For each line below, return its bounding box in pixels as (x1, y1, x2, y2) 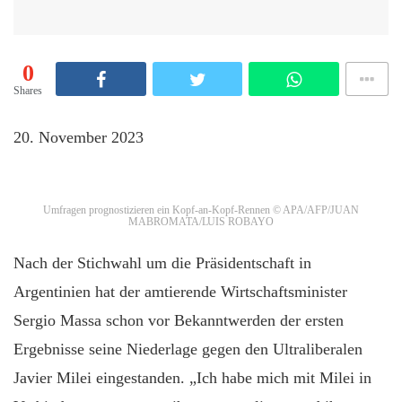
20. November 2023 (13, 127, 144, 146)
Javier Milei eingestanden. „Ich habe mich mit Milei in (13, 368, 371, 387)
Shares (13, 84, 42, 97)
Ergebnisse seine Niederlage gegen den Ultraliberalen (13, 339, 363, 358)
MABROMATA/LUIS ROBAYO (127, 215, 275, 228)
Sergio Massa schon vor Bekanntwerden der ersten (13, 310, 344, 329)
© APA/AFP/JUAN (269, 204, 359, 216)
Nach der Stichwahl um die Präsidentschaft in (13, 253, 311, 272)
